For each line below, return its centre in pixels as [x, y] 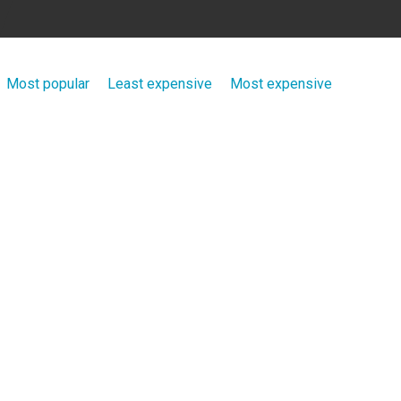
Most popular [48, 84]
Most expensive [281, 84]
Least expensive [160, 84]
